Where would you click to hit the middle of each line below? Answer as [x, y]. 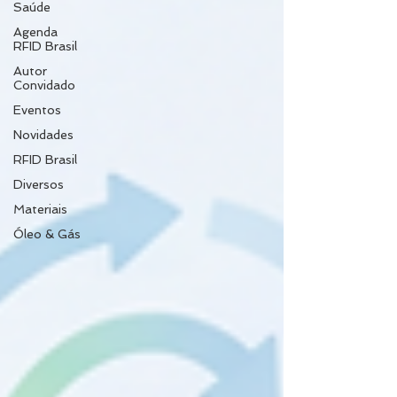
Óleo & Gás [47, 234]
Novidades [43, 135]
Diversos [39, 184]
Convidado [44, 85]
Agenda [35, 32]
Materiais [40, 209]
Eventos [37, 110]
